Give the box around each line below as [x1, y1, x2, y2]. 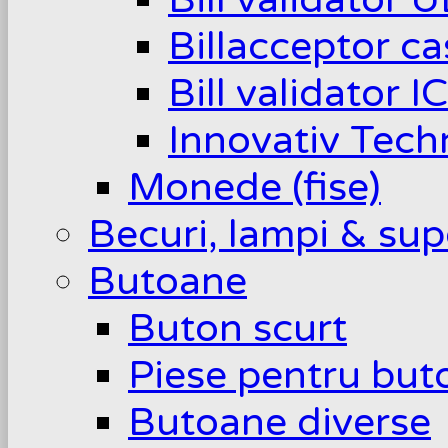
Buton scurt [128, 304, 347, 352]
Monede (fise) [128, 163, 381, 211]
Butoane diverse [128, 398, 431, 446]
